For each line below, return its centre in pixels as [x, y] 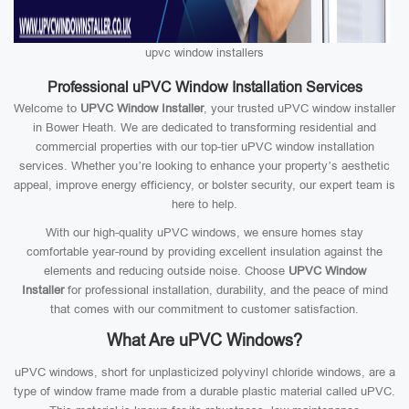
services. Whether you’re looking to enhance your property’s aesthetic [204, 166]
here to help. [204, 204]
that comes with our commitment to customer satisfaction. [204, 309]
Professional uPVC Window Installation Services [204, 87]
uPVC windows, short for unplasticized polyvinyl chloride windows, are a [204, 372]
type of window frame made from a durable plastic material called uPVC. [204, 391]
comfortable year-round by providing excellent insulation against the [204, 252]
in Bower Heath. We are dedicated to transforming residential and [204, 127]
